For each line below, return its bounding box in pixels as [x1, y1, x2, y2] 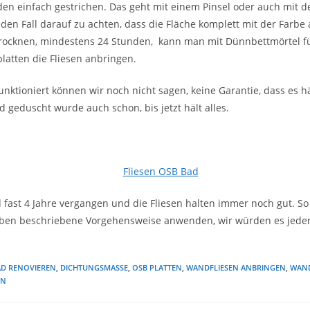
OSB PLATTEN [132, 262, 182, 273]
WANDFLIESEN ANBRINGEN [186, 262, 286, 273]
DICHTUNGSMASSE [60, 262, 128, 273]
